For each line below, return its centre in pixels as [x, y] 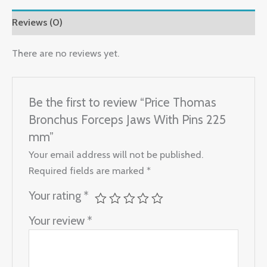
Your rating [56, 196]
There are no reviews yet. [66, 53]
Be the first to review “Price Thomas [123, 102]
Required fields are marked [88, 171]
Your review [58, 221]
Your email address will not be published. [116, 155]
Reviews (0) [37, 22]
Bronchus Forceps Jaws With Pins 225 [128, 119]
